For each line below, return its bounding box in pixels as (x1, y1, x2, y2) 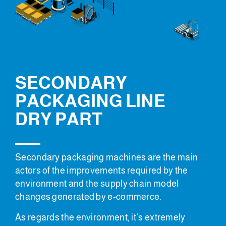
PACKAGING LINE (15, 91, 165, 111)
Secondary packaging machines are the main (15, 152, 198, 162)
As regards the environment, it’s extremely (15, 212, 186, 222)
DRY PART (15, 109, 102, 129)
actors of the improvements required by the (15, 165, 188, 176)
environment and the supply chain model (15, 178, 179, 189)
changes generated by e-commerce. (15, 191, 162, 202)
